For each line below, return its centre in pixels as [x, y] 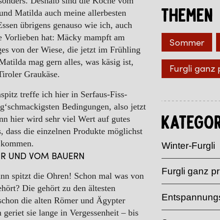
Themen [187, 17]
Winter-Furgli [188, 145]
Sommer [187, 42]
